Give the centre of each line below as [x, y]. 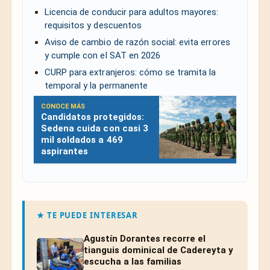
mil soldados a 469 [82, 140]
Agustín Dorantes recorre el [145, 238]
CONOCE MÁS [63, 106]
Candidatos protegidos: [93, 117]
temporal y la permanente [96, 85]
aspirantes [65, 151]
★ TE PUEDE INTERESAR [88, 215]
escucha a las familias [133, 261]
